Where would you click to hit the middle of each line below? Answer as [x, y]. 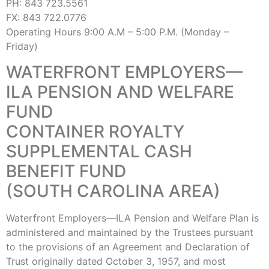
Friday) [22, 47]
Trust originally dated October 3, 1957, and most [116, 261]
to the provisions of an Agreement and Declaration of [128, 246]
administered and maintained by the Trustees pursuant [130, 232]
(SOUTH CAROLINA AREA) [113, 191]
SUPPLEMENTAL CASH [99, 151]
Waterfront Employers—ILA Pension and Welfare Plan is [132, 218]
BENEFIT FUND [66, 171]
